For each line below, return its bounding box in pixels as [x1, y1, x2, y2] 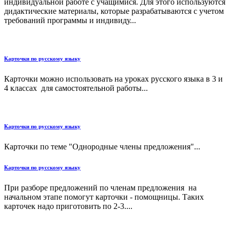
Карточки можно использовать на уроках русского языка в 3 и [4, 74, 223, 83]
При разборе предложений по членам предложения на [4, 183, 197, 192]
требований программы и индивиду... [4, 15, 136, 25]
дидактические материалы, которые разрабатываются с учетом [4, 6, 224, 15]
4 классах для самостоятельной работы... [4, 83, 148, 92]
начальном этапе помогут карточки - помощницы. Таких [4, 192, 204, 201]
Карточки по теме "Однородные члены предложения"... [4, 142, 200, 151]
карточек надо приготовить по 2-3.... [4, 201, 132, 210]
